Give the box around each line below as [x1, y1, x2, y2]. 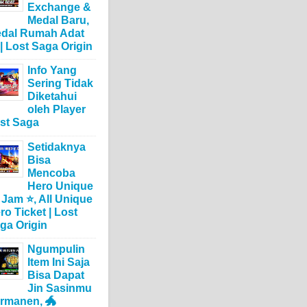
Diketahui [27, 90, 77, 103]
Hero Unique [27, 180, 93, 192]
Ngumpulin [27, 243, 85, 255]
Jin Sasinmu [27, 282, 92, 294]
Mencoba [27, 167, 75, 179]
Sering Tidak [27, 77, 93, 90]
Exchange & [27, 1, 91, 14]
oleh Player [27, 103, 86, 116]
